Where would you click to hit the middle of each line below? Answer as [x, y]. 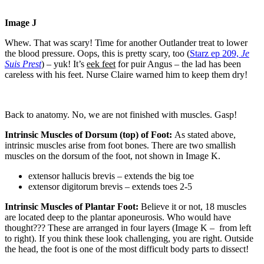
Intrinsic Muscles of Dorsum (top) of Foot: [90, 134]
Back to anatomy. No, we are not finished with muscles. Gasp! [121, 114]
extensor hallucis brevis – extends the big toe [111, 176]
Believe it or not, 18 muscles [192, 206]
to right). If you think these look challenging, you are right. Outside [129, 238]
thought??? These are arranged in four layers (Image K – [110, 227]
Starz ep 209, [215, 53]
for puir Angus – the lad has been [178, 64]
